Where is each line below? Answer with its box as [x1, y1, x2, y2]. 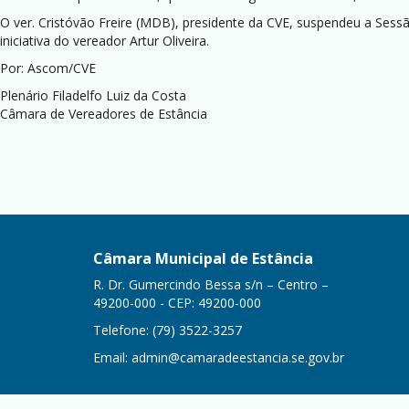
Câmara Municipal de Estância [93, 248, 313, 268]
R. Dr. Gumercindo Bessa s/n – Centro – [93, 276, 329, 293]
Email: [93, 349, 131, 366]
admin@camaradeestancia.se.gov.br [131, 349, 344, 366]
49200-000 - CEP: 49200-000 [93, 294, 261, 311]
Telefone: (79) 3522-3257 [93, 321, 242, 339]
